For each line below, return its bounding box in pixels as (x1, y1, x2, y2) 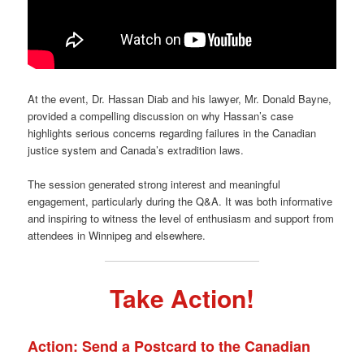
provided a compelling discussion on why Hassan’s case (28, 107, 294, 123)
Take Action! (110, 280, 254, 316)
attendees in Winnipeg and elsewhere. (28, 227, 206, 243)
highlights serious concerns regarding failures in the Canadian (28, 124, 317, 141)
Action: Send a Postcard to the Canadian (28, 336, 311, 357)
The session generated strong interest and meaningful (28, 175, 281, 192)
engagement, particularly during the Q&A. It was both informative (28, 193, 333, 209)
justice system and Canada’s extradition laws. (28, 141, 245, 158)
